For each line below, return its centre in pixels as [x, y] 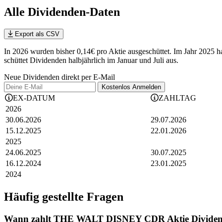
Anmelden [147, 87]
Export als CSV [36, 34]
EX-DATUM [34, 98]
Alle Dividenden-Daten [62, 12]
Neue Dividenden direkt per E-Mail [59, 77]
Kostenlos [117, 87]
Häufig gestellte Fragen [64, 197]
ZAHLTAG [177, 98]
